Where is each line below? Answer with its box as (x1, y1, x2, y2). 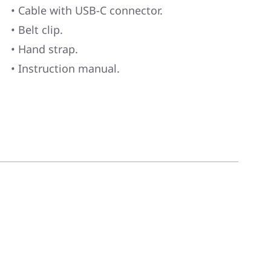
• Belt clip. (10, 22, 63, 37)
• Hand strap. (10, 41, 78, 56)
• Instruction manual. (10, 60, 120, 76)
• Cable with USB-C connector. (10, 2, 163, 18)
